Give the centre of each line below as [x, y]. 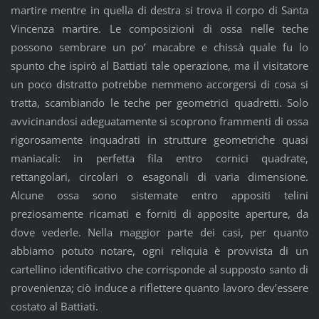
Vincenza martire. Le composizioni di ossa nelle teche [159, 28]
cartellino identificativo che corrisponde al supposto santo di [159, 269]
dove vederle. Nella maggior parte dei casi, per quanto [159, 232]
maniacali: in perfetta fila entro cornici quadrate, [159, 158]
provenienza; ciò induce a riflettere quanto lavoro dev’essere [159, 287]
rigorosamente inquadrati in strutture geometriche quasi [159, 139]
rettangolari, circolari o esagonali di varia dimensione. [159, 176]
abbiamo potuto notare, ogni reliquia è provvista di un [159, 250]
